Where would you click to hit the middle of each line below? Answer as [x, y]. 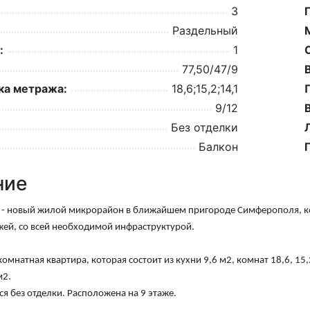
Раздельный [205, 30]
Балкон [218, 146]
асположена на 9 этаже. [125, 293]
